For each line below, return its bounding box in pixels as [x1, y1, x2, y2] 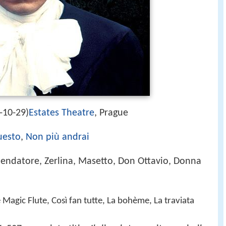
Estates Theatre [29, 108, 94, 118]
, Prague [94, 108, 128, 118]
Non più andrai [26, 132, 89, 143]
